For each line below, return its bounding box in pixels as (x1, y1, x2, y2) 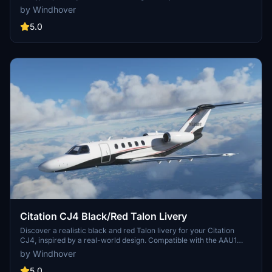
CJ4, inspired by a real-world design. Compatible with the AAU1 (20, 236, 237, 245)
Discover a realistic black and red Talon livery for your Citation (20, 226, 234, 236)
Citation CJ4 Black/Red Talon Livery (20, 210, 187, 223)
